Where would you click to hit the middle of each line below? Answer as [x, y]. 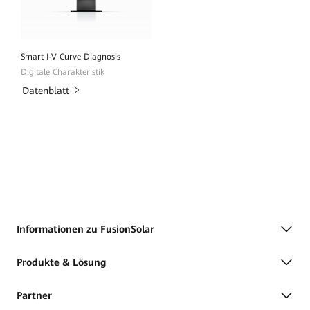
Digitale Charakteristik [62, 72]
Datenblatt [45, 91]
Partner [34, 296]
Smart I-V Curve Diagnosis [70, 57]
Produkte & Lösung [62, 263]
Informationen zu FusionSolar [85, 229]
